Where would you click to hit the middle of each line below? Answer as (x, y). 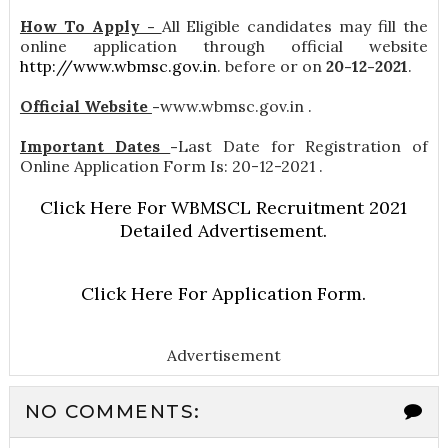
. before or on (271, 66)
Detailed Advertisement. (224, 231)
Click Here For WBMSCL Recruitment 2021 (224, 208)
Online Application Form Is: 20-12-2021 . (171, 166)
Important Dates (95, 146)
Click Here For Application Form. (224, 294)
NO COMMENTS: (112, 412)
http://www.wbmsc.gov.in (118, 66)
